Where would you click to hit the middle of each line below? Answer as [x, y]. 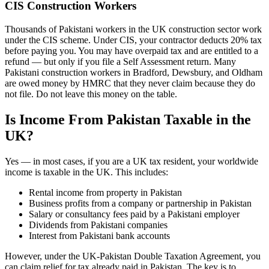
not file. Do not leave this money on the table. [91, 94]
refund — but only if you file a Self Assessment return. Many [120, 61]
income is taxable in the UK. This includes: [86, 172]
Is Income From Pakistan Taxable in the [128, 119]
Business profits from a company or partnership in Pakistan [140, 203]
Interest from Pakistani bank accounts [99, 235]
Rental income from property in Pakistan [105, 192]
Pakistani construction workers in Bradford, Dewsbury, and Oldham [134, 72]
